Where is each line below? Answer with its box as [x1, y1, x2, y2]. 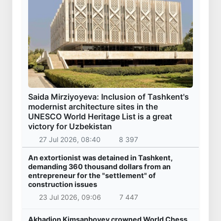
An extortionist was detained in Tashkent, [28, 153, 173, 162]
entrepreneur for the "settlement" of [28, 171, 156, 180]
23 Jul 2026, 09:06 [38, 192, 101, 201]
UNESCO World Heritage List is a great [28, 111, 172, 122]
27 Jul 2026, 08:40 [38, 135, 101, 144]
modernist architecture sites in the [28, 102, 158, 112]
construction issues [28, 180, 97, 189]
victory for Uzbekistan [28, 121, 112, 132]
